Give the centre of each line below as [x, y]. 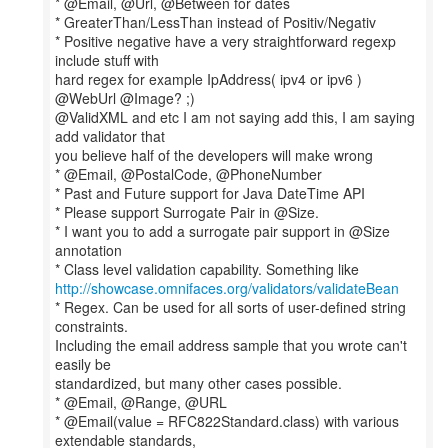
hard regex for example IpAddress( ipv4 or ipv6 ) [208, 79]
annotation [88, 250]
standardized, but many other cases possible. [198, 383]
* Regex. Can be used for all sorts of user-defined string [230, 307]
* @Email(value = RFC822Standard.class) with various [227, 421]
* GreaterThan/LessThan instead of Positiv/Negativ [215, 22]
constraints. [91, 326]
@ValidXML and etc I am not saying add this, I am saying [235, 117]
